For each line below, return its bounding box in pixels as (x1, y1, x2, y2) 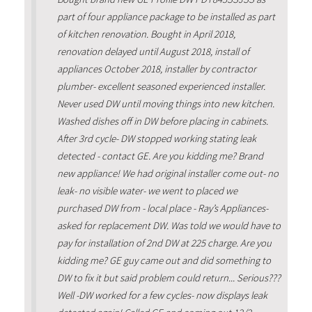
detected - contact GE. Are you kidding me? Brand (56, 149, 263, 162)
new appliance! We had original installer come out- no (56, 166, 279, 180)
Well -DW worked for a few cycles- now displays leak (56, 288, 267, 302)
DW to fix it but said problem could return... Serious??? (56, 271, 281, 284)
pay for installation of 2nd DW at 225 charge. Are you (56, 236, 272, 249)
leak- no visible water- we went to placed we (56, 184, 237, 197)
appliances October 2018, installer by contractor (56, 62, 256, 75)
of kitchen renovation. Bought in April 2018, (56, 27, 235, 40)
